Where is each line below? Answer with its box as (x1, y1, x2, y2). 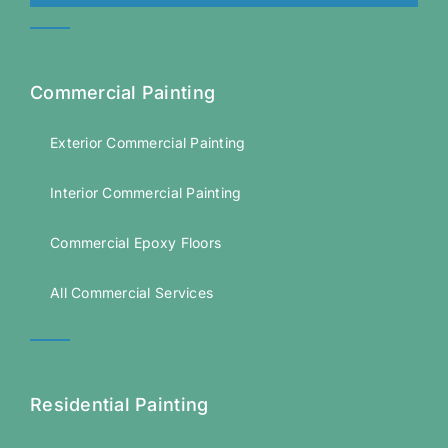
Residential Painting (29, 394, 209, 416)
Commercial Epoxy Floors (49, 234, 222, 252)
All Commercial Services (49, 284, 214, 302)
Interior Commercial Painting (49, 184, 242, 202)
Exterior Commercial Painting (49, 134, 246, 152)
